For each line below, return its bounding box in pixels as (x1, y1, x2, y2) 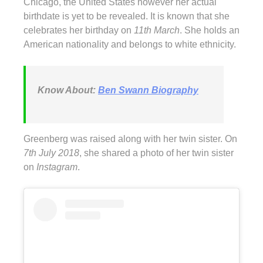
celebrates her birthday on (23, 25, 134, 35)
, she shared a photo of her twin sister (79, 147, 234, 158)
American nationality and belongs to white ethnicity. (23, 39, 236, 49)
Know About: (38, 85, 98, 95)
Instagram (36, 161, 77, 172)
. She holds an (180, 25, 240, 35)
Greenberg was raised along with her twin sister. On (23, 133, 237, 144)
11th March (134, 25, 180, 35)
